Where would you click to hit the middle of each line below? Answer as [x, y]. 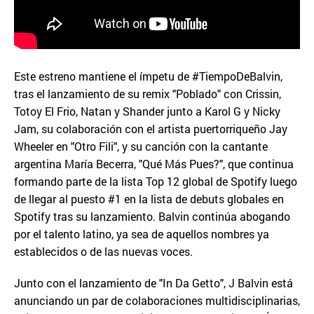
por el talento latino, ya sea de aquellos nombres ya [142, 233]
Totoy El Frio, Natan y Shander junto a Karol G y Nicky [147, 111]
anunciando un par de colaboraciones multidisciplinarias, [157, 300]
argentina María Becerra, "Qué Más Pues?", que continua [154, 163]
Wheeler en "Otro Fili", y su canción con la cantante [141, 146]
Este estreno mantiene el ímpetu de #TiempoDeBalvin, [148, 76]
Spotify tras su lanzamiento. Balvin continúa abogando [152, 216]
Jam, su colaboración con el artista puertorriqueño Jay [151, 128]
